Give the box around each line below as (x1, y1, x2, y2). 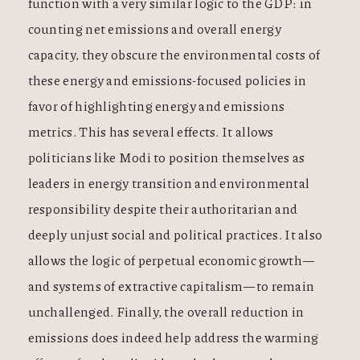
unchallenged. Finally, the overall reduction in (27, 302, 305, 321)
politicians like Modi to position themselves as (27, 148, 305, 167)
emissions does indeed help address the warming (27, 328, 319, 347)
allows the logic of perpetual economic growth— (27, 251, 316, 270)
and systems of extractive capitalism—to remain (27, 276, 315, 296)
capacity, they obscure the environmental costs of (27, 45, 321, 64)
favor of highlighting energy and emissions (27, 96, 285, 116)
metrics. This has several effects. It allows (27, 122, 274, 141)
